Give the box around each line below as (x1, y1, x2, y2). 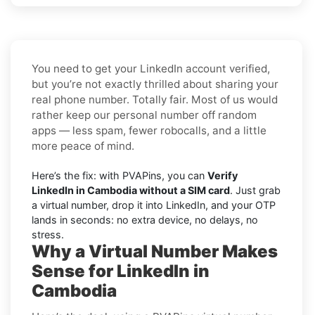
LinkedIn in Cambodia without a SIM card (32, 184, 230, 196)
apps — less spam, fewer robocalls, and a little (32, 123, 266, 137)
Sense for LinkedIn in (32, 260, 210, 281)
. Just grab (230, 184, 281, 196)
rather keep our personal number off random (32, 108, 257, 122)
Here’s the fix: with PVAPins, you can (32, 169, 207, 181)
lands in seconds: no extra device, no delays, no (32, 213, 258, 226)
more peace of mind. (32, 139, 134, 153)
